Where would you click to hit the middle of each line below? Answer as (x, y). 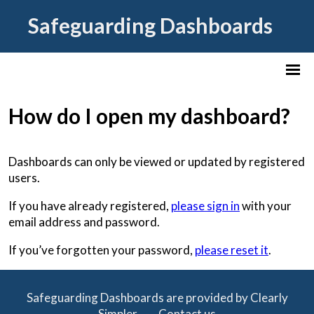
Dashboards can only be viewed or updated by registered (157, 162)
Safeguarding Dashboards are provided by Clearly (157, 298)
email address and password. (84, 222)
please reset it (232, 250)
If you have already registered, (90, 206)
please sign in (205, 206)
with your (266, 206)
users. (24, 178)
